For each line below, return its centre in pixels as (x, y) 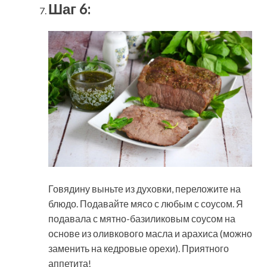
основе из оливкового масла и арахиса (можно (150, 233)
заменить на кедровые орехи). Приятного (139, 248)
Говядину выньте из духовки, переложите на (145, 188)
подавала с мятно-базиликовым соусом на (142, 218)
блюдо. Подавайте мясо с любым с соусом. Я (146, 203)
